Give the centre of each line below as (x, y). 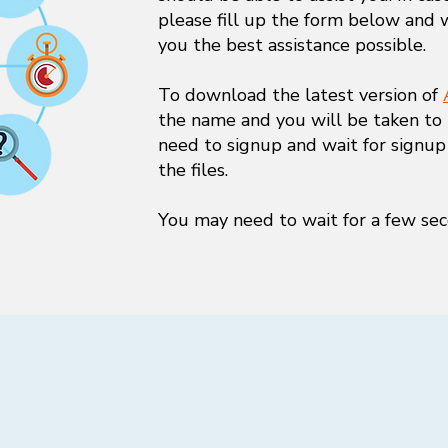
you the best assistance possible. (292, 45)
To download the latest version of (300, 95)
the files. (193, 170)
